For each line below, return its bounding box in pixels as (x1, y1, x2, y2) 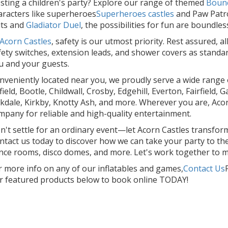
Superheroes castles (96, 8, 174, 20)
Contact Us (183, 163, 225, 175)
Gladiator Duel (26, 19, 81, 31)
